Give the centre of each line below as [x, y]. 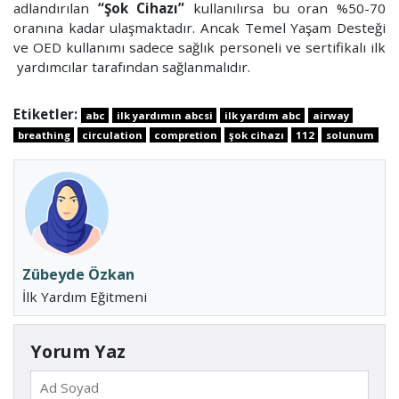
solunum [350, 135]
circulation [112, 135]
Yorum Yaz [78, 351]
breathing [44, 135]
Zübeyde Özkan [78, 274]
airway [330, 115]
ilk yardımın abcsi [164, 115]
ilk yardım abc [262, 115]
